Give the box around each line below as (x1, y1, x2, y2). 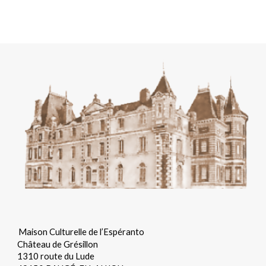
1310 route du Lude (17, 251, 95, 261)
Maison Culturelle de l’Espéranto (18, 226, 147, 237)
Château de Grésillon (17, 239, 99, 249)
